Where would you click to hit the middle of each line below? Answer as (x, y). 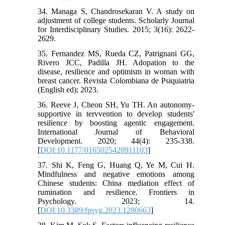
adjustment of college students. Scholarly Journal (116, 21)
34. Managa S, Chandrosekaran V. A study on (116, 12)
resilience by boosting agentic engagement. (116, 123)
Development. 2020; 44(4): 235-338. (116, 141)
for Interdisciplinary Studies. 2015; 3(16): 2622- (116, 30)
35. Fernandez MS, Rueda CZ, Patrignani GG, (116, 54)
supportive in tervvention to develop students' (116, 114)
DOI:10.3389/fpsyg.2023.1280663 (96, 210)
